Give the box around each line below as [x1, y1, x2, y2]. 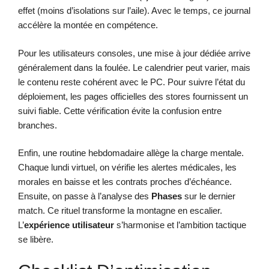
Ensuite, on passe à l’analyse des [18, 191, 151, 202]
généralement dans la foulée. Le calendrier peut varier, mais [18, 62, 250, 73]
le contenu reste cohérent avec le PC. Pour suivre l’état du [18, 76, 245, 87]
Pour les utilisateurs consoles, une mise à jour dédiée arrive [18, 47, 250, 58]
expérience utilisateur [24, 220, 114, 231]
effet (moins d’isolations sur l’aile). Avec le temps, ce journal [18, 5, 250, 16]
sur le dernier [182, 191, 235, 202]
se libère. [18, 234, 53, 245]
